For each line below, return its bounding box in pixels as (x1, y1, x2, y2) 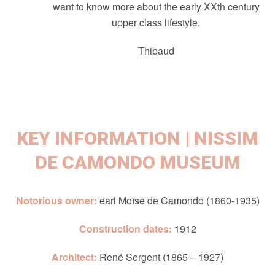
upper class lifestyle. (112, 15, 200, 30)
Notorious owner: (15, 193, 99, 208)
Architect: (52, 250, 97, 265)
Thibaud (137, 44, 174, 58)
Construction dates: (79, 222, 172, 236)
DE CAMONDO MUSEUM (34, 152, 241, 174)
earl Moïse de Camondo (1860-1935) (99, 193, 260, 208)
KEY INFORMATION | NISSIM (17, 128, 258, 150)
